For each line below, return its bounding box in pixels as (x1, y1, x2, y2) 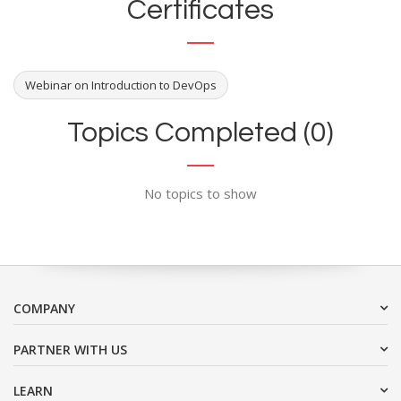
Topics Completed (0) (67, 117, 334, 148)
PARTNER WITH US (13, 340, 127, 358)
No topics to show (144, 183, 257, 202)
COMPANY (13, 299, 75, 317)
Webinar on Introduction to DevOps (25, 76, 217, 93)
